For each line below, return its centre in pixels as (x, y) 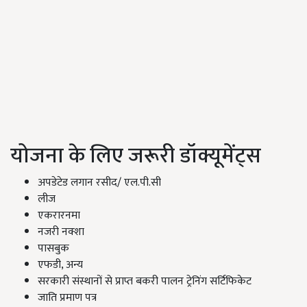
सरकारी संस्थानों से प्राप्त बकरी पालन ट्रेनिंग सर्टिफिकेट (145, 282)
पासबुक (53, 249)
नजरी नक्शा (61, 232)
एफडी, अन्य (60, 265)
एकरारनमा (59, 216)
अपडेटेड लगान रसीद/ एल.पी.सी (99, 183)
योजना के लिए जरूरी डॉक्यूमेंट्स (136, 156)
